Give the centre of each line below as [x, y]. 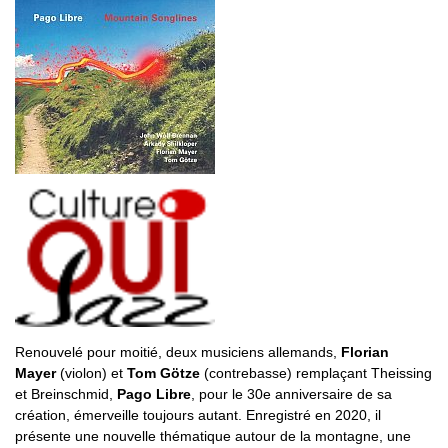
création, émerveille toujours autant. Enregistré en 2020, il [198, 414]
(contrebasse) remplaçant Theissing [316, 372]
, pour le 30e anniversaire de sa [291, 393]
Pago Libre [154, 393]
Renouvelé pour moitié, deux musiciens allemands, [178, 351]
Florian [365, 351]
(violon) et [91, 372]
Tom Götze [163, 372]
